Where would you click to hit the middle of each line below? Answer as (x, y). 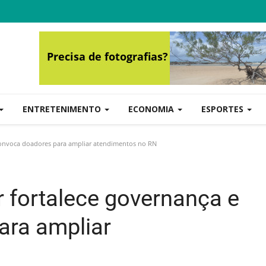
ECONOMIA (152, 109)
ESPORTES (224, 109)
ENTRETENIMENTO (63, 109)
